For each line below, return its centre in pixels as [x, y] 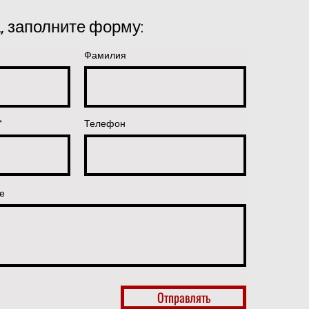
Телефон [105, 123]
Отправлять [183, 297]
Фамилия [105, 55]
